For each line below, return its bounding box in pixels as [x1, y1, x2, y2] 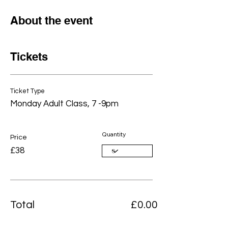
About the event [10, 14, 93, 27]
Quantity [102, 130, 126, 138]
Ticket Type [10, 88, 45, 95]
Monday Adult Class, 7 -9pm [10, 99, 119, 108]
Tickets [10, 50, 48, 63]
